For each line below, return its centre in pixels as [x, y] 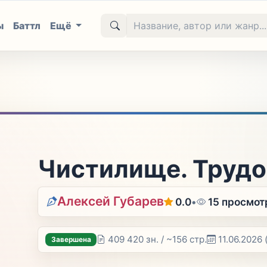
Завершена [71, 239]
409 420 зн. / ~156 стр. [158, 239]
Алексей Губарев [111, 201]
